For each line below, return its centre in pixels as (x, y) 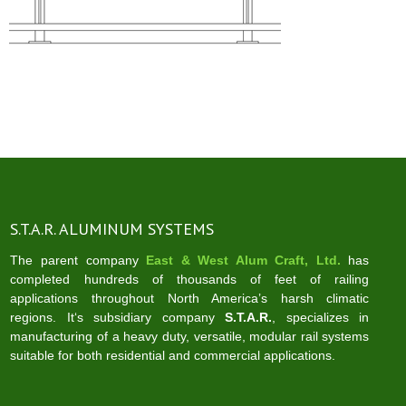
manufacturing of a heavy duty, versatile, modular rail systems (190, 336)
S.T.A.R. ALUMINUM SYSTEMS (112, 229)
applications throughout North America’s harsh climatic (190, 298)
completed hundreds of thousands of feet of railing (190, 279)
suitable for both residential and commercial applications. (173, 355)
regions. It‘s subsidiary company (118, 317)
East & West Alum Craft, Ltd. (243, 260)
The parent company (78, 260)
